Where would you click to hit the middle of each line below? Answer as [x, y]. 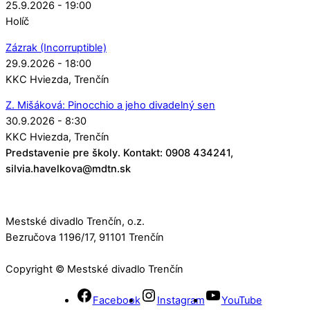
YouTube [241, 301]
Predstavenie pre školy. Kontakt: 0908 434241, [119, 153]
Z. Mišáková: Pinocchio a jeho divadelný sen [110, 106]
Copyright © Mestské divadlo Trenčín [94, 269]
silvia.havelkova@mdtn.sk [68, 169]
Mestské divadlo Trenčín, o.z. [75, 221]
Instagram [181, 301]
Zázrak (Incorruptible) [56, 47]
